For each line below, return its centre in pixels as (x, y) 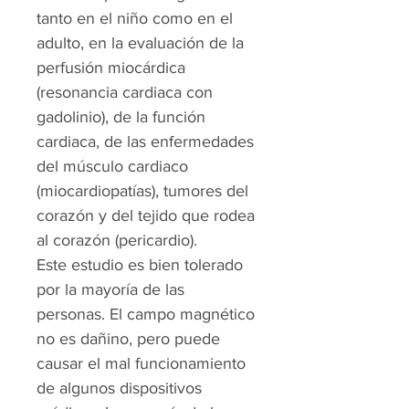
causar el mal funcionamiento (141, 363)
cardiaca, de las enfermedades (145, 142)
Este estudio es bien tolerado (140, 265)
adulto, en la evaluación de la (140, 43)
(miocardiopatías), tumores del (142, 191)
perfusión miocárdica (111, 68)
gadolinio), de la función (121, 117)
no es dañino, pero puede (128, 339)
